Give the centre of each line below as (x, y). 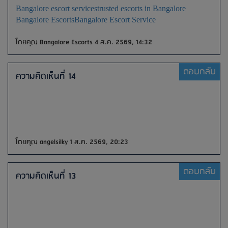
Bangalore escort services (56, 8)
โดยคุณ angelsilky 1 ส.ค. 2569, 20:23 (72, 142)
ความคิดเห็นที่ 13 (46, 176)
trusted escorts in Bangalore (141, 8)
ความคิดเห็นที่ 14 (46, 76)
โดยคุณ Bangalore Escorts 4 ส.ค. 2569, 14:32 (84, 42)
